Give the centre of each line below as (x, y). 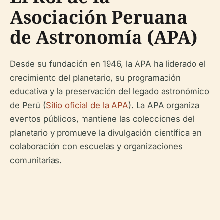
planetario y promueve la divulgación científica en (106, 133)
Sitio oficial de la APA (87, 105)
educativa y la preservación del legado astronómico (110, 92)
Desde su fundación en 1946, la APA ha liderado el (108, 64)
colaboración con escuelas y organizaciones (96, 147)
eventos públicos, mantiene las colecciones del (102, 119)
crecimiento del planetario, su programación (95, 78)
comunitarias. (36, 160)
